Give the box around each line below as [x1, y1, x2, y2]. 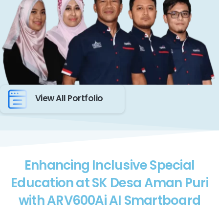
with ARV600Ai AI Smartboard [19, 192, 200, 210]
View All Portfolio [35, 92, 103, 105]
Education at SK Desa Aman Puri [11, 174, 208, 192]
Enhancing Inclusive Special [24, 156, 195, 175]
